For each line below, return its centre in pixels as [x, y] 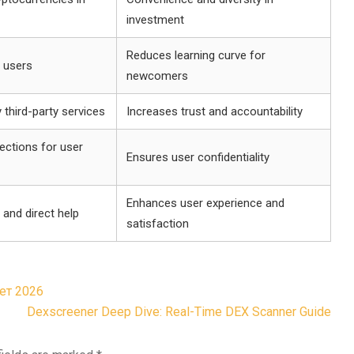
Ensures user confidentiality [198, 157]
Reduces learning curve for [196, 55]
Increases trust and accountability [215, 111]
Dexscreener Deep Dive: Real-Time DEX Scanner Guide [179, 312]
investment [155, 20]
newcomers [157, 76]
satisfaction [158, 224]
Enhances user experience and [205, 203]
